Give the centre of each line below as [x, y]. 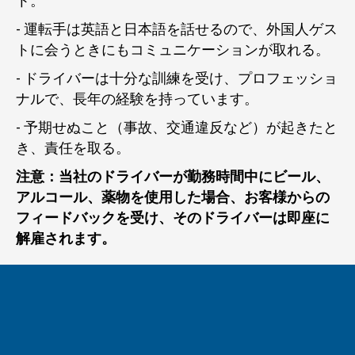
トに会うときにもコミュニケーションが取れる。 [173, 50]
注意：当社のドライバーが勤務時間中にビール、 [173, 177]
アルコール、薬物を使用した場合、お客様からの [173, 197]
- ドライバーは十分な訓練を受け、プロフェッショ [177, 78]
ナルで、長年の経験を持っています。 [137, 99]
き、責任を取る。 [73, 148]
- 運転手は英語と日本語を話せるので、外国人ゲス [177, 29]
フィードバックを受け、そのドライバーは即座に [173, 218]
